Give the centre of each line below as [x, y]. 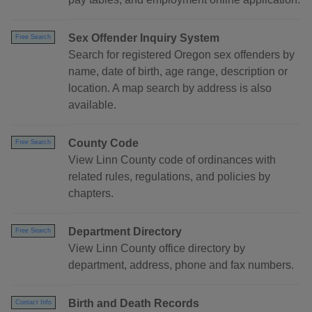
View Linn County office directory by [157, 249]
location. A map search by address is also [170, 88]
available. [92, 105]
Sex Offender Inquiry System [144, 38]
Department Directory [125, 232]
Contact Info [33, 303]
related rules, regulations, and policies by [169, 177]
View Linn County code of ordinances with [172, 160]
